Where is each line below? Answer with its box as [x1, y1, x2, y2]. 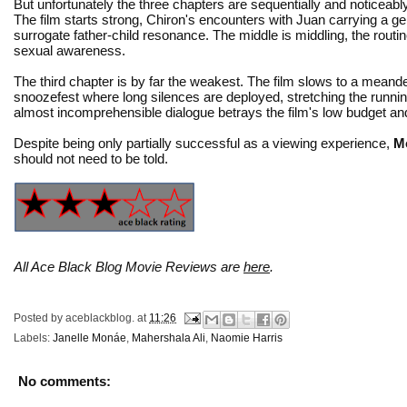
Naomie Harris [211, 331, 283, 344]
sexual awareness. [14, 42, 125, 58]
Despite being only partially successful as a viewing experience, [14, 134, 393, 151]
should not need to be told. [14, 150, 168, 166]
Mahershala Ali [132, 331, 205, 344]
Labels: [14, 331, 53, 344]
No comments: [18, 372, 111, 389]
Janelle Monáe [53, 331, 126, 344]
